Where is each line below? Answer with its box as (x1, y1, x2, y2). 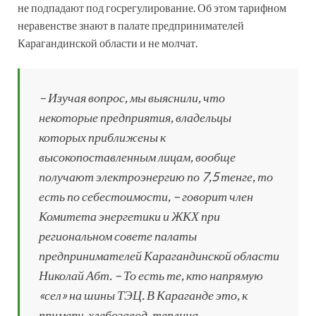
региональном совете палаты (39, 227, 197, 243)
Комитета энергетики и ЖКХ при (39, 207, 220, 224)
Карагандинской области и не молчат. (18, 35, 197, 49)
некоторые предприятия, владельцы (39, 109, 231, 125)
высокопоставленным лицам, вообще (39, 148, 236, 164)
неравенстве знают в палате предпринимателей (18, 18, 244, 32)
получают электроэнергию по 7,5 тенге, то (39, 168, 273, 184)
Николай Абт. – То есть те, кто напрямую (39, 267, 263, 283)
